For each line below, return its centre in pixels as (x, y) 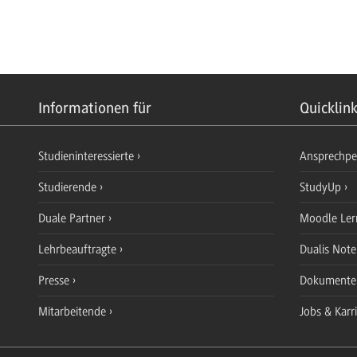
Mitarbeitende (74, 311)
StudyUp (322, 187)
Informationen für (95, 108)
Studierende (69, 187)
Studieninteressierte (88, 156)
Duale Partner (73, 218)
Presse (55, 280)
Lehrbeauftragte (79, 249)
